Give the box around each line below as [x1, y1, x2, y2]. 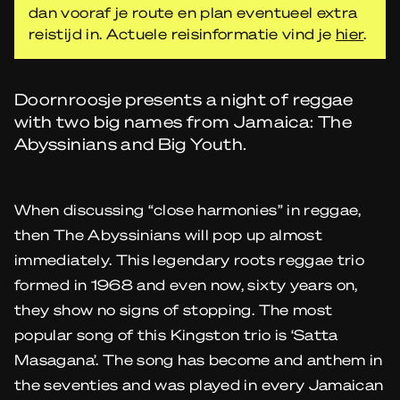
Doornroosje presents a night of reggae [14, 88, 354, 109]
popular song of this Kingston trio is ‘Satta [14, 325, 338, 344]
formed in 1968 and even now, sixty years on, [14, 275, 358, 294]
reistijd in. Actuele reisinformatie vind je [29, 24, 336, 43]
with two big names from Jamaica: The [14, 111, 352, 131]
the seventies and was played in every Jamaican [14, 375, 384, 394]
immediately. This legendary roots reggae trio [14, 250, 365, 269]
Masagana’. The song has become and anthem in [14, 350, 383, 369]
